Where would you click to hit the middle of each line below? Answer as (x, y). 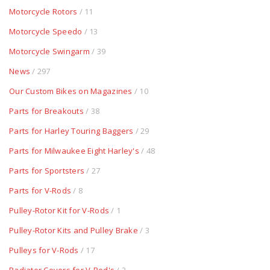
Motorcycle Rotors (43, 12)
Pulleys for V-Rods (44, 250)
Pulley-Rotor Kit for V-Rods (59, 211)
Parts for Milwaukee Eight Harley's (74, 151)
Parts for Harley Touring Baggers (71, 131)
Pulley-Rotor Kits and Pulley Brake (74, 231)
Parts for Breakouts (46, 111)
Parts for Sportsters (47, 171)
